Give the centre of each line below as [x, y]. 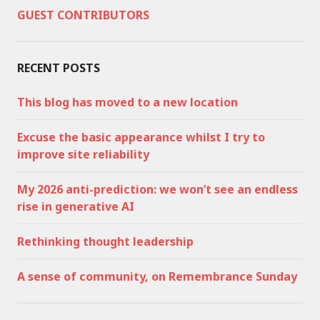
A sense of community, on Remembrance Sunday [157, 276]
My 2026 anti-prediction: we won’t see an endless [157, 189]
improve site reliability [83, 154]
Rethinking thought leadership [105, 241]
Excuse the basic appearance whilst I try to [141, 137]
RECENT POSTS [59, 68]
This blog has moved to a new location [127, 102]
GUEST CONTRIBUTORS [83, 15]
